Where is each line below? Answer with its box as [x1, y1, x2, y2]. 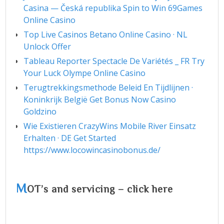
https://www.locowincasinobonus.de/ [23, 144, 161, 156]
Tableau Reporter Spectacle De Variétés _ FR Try [23, 55, 205, 67]
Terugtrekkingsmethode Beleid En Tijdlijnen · [23, 82, 193, 93]
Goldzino [23, 106, 57, 117]
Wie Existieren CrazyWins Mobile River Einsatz [23, 120, 196, 132]
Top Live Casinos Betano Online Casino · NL [23, 29, 188, 40]
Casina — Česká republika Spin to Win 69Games [23, 2, 203, 14]
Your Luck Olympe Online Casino [23, 67, 146, 79]
